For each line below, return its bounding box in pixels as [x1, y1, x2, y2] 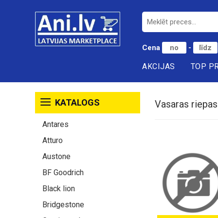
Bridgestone [42, 200, 84, 209]
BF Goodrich [42, 168, 84, 177]
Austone [42, 152, 71, 161]
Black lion [42, 184, 75, 193]
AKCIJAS [142, 62, 175, 71]
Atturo [42, 136, 63, 145]
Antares [42, 120, 69, 129]
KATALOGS [53, 97, 100, 108]
